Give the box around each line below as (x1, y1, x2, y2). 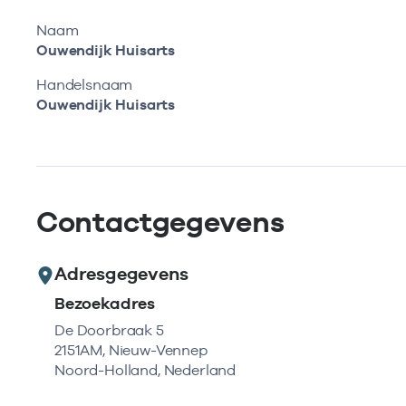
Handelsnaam (36, 76, 133, 93)
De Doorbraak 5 (54, 322, 164, 339)
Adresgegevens (54, 263, 188, 285)
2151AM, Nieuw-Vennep (54, 342, 208, 359)
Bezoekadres (54, 294, 156, 313)
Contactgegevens (36, 205, 285, 238)
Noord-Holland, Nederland (54, 362, 237, 379)
